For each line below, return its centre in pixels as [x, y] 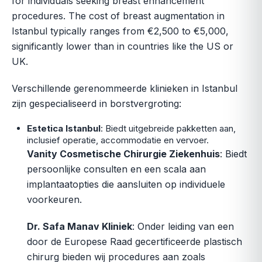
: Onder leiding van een [183, 226]
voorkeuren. [54, 199]
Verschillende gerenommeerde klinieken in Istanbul [125, 88]
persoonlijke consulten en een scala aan [116, 169]
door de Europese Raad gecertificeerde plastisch [135, 242]
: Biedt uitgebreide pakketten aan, [168, 128]
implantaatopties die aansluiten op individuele [126, 184]
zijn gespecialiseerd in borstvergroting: [96, 104]
